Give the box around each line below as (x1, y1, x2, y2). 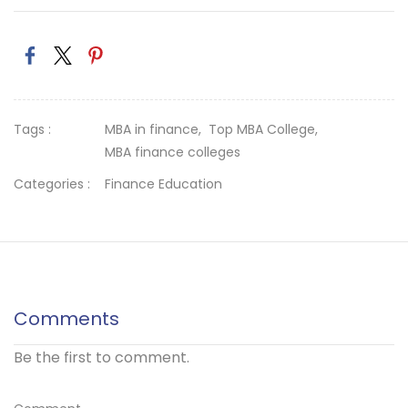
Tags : (14, 120, 51, 138)
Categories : (14, 175, 90, 193)
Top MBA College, (209, 120, 325, 138)
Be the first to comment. (14, 347, 189, 368)
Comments (14, 306, 119, 331)
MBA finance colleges (105, 143, 240, 161)
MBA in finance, (105, 120, 209, 138)
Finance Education (105, 175, 222, 193)
